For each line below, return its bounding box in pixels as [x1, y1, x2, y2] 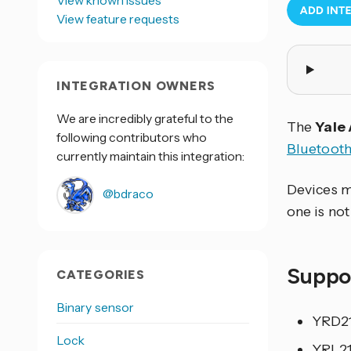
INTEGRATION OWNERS [56, 78, 215, 93]
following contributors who [56, 129, 207, 145]
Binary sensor [56, 299, 135, 315]
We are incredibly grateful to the [56, 110, 233, 126]
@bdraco [100, 186, 154, 202]
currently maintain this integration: [56, 148, 244, 164]
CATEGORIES [56, 267, 145, 282]
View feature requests [56, 11, 179, 27]
